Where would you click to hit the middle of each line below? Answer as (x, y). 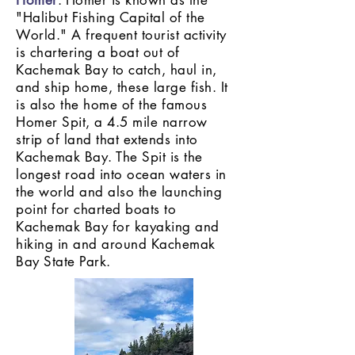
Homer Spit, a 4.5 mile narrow (112, 122)
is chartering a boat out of (98, 52)
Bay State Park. (66, 261)
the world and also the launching (119, 192)
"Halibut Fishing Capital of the (111, 17)
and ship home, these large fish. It (122, 87)
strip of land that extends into (107, 139)
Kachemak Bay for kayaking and (118, 227)
